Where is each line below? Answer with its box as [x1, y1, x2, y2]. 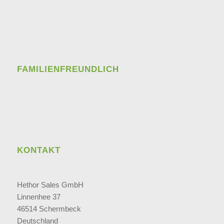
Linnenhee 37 [16, 192, 60, 201]
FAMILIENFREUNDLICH [16, 64, 119, 74]
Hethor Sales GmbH [16, 180, 83, 189]
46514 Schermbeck [16, 204, 81, 213]
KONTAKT [16, 145, 60, 154]
